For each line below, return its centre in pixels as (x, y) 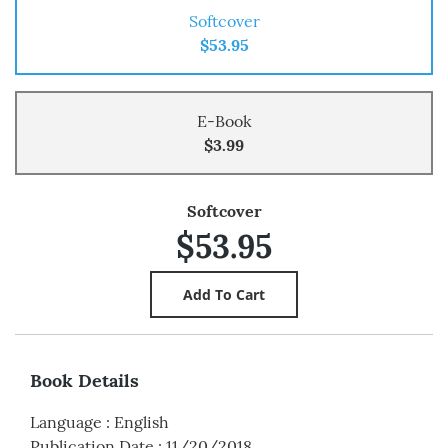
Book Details (84, 380)
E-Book (224, 121)
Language (66, 421)
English (141, 421)
